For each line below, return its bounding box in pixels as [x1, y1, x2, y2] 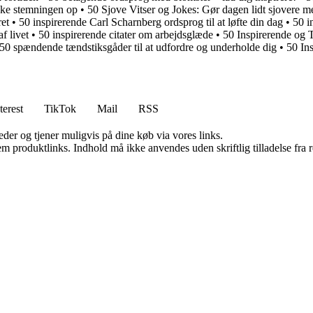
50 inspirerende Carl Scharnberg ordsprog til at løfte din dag [19, 16, 283, 29]
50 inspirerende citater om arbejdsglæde [38, 29, 213, 41]
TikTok [44, 103, 76, 115]
